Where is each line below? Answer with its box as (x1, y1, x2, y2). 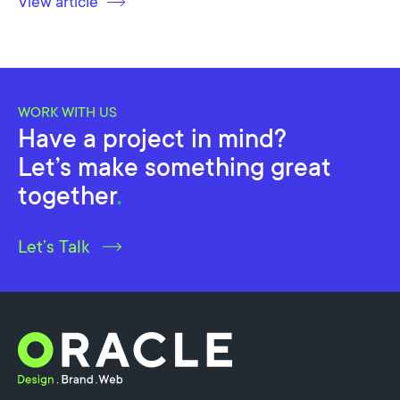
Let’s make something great (18, 149, 331, 185)
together (18, 178, 117, 213)
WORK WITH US (18, 102, 117, 122)
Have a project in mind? (18, 121, 287, 156)
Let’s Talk (18, 234, 89, 259)
